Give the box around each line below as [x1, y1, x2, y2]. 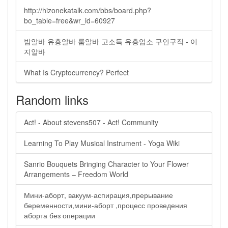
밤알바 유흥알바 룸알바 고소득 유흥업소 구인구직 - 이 [24, 36, 197, 46]
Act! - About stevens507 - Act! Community [24, 117, 158, 127]
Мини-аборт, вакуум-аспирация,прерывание [24, 190, 173, 200]
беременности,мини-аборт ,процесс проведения [24, 200, 187, 210]
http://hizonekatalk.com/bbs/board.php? [24, 5, 151, 15]
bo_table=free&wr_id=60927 [24, 15, 115, 25]
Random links [16, 91, 89, 108]
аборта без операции [24, 210, 95, 220]
